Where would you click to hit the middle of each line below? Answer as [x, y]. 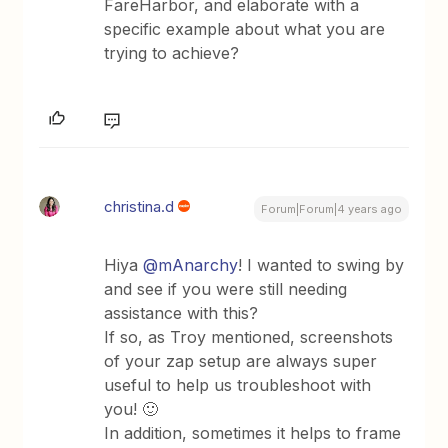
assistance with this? [184, 313]
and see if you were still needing [226, 289]
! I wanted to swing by [321, 265]
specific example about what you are [245, 29]
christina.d [139, 206]
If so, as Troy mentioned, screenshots [249, 337]
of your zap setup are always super [241, 361]
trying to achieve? [172, 53]
